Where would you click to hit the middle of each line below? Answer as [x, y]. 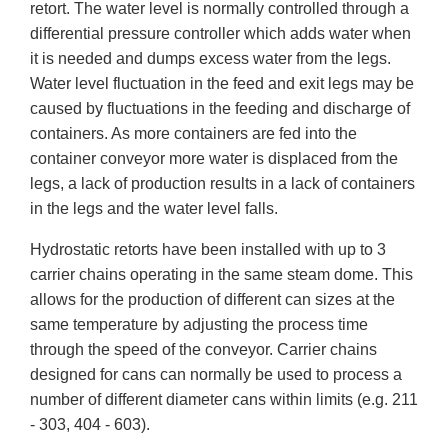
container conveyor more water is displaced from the [214, 159]
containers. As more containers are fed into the [193, 134]
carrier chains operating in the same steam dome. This [221, 275]
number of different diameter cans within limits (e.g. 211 [224, 400]
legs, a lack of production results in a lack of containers [222, 184]
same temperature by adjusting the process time [199, 325]
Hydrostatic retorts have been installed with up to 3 [208, 250]
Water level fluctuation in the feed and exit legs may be [222, 84]
